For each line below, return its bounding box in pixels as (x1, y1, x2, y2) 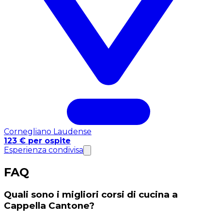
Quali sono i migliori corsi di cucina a (4, 189, 178, 201)
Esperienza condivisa (4, 145, 83, 155)
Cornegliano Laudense (4, 127, 92, 137)
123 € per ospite (4, 136, 71, 146)
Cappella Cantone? (4, 200, 94, 212)
